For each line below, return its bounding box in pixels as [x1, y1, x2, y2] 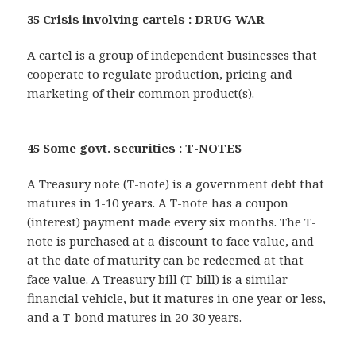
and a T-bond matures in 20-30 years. [27, 308, 242, 325]
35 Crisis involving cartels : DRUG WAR [27, 10, 265, 27]
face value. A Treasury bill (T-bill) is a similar [27, 270, 288, 287]
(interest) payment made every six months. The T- [27, 213, 317, 230]
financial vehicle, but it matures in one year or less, [27, 289, 327, 306]
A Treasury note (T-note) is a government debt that [27, 175, 325, 192]
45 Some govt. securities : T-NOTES [27, 139, 242, 156]
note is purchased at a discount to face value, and [27, 232, 315, 249]
